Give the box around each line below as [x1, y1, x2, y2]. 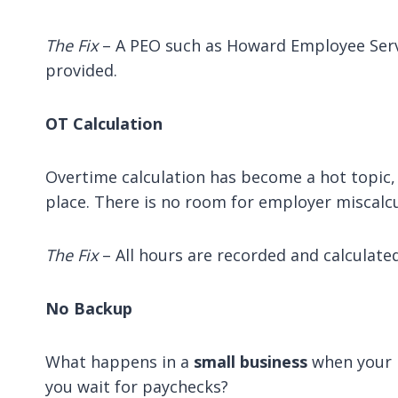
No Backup [45, 298, 132, 319]
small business [194, 351, 307, 372]
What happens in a [45, 351, 194, 372]
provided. [45, 60, 117, 81]
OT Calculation [45, 113, 163, 134]
